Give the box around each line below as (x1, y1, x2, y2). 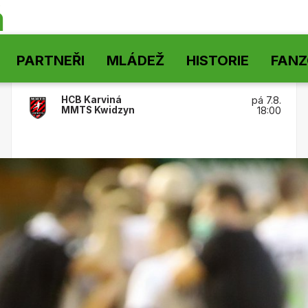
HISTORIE (186, 52, 249, 69)
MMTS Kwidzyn (61, 104, 135, 115)
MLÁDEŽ (107, 52, 164, 69)
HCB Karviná (61, 94, 122, 105)
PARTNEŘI (16, 52, 85, 69)
